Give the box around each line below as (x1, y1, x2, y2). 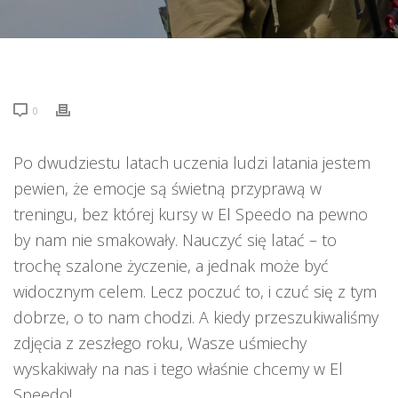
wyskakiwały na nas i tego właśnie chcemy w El (13, 358, 343, 379)
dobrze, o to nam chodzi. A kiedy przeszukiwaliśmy (13, 306, 378, 328)
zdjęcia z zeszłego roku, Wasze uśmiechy (13, 332, 306, 354)
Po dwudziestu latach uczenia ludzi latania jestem (13, 152, 370, 173)
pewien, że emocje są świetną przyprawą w (13, 178, 322, 199)
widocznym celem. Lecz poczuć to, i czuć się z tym (13, 281, 377, 302)
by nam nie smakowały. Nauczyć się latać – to (13, 229, 337, 251)
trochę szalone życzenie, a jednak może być (13, 255, 329, 276)
